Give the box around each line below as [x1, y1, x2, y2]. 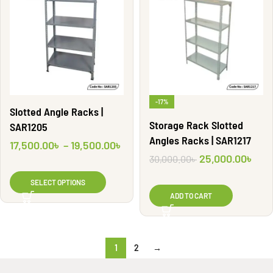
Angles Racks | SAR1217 [149, 133, 251, 147]
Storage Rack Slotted [149, 118, 243, 132]
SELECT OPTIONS [30, 178, 85, 186]
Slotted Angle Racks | [10, 105, 103, 118]
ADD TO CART [170, 191, 212, 200]
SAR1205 [10, 120, 48, 133]
